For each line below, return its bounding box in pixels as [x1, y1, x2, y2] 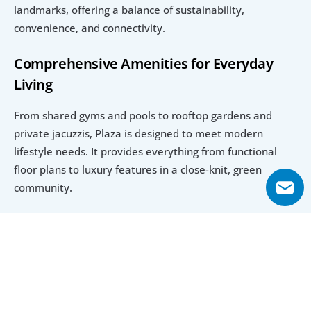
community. [14, 180, 72, 194]
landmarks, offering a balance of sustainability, [14, 2, 244, 17]
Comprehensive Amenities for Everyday [14, 53, 274, 73]
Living [14, 74, 53, 94]
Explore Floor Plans [14, 266, 162, 289]
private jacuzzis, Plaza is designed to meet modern [14, 126, 263, 140]
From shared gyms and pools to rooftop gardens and [14, 108, 272, 122]
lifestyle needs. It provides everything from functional [14, 144, 277, 158]
